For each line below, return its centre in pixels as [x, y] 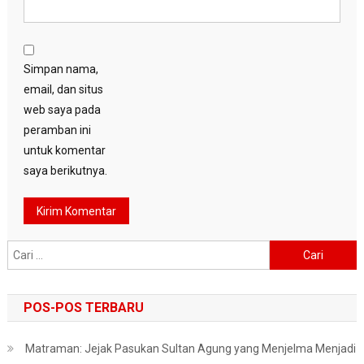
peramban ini [57, 130]
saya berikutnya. [65, 171]
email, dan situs [63, 90]
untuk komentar [64, 151]
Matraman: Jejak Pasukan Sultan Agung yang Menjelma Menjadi [190, 349]
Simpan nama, [61, 69]
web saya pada [62, 110]
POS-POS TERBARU [83, 308]
